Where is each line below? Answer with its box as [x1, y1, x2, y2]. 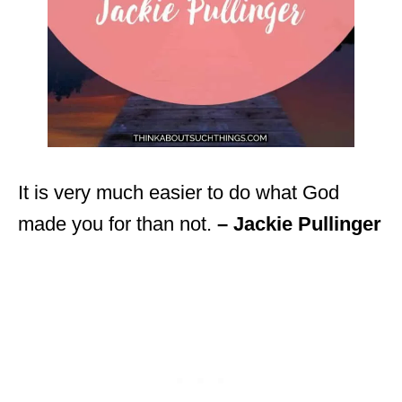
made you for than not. [18, 212, 217, 235]
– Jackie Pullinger [217, 212, 381, 235]
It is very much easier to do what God [18, 180, 339, 204]
